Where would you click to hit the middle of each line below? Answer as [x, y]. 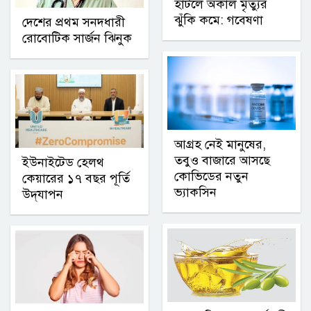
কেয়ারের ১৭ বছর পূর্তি [76, 178]
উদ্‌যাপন [43, 194]
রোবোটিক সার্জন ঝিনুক [77, 38]
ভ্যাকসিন [195, 193]
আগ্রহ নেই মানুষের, [220, 145]
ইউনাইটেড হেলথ [63, 162]
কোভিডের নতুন [211, 177]
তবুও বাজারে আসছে [222, 161]
